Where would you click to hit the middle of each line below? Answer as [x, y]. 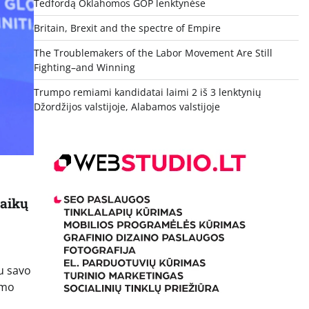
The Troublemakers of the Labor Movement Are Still [153, 53]
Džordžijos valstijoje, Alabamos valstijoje [127, 107]
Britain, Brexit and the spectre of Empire [127, 28]
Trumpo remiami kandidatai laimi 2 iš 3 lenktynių [147, 92]
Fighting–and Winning [84, 68]
